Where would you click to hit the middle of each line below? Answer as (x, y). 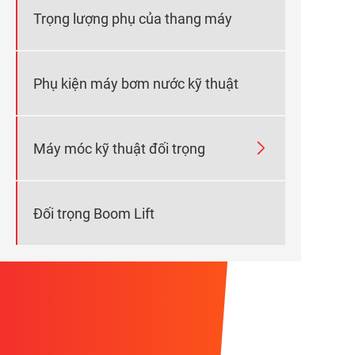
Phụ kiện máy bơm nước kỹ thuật (136, 83)
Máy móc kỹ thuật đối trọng (119, 148)
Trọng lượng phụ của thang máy (133, 18)
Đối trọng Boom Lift (94, 213)
